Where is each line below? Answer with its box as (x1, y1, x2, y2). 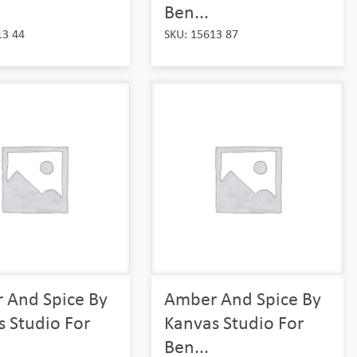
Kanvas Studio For (163, 311, 304, 335)
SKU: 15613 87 (163, 26, 238, 42)
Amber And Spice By (163, 287, 321, 311)
